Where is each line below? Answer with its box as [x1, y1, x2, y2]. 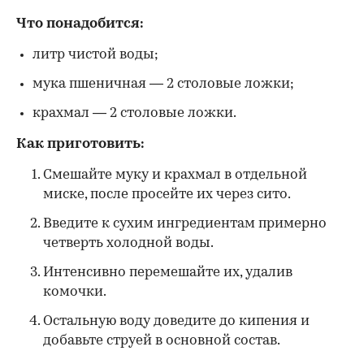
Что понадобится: [16, 16, 144, 31]
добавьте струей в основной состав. [43, 333, 280, 348]
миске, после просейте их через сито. [43, 187, 291, 201]
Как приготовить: [16, 136, 145, 151]
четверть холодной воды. [43, 236, 214, 250]
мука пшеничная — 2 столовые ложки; [32, 76, 294, 91]
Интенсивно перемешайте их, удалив [43, 265, 292, 279]
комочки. [43, 284, 106, 299]
